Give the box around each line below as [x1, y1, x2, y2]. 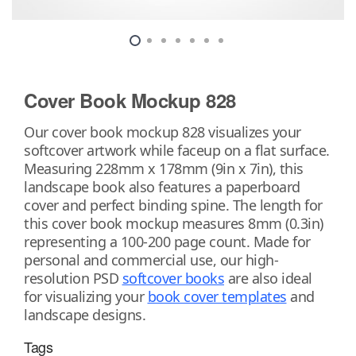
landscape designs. [24, 304, 145, 324]
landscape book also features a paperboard [24, 176, 300, 196]
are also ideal [224, 268, 312, 288]
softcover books [122, 268, 224, 288]
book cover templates [147, 286, 287, 306]
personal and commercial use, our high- [24, 250, 278, 269]
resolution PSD [24, 268, 122, 288]
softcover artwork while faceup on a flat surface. [24, 140, 330, 160]
